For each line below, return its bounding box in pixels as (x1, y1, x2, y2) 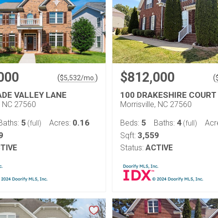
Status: (120, 143, 144, 152)
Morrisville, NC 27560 (120, 100, 192, 109)
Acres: (49, 118, 73, 127)
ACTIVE (145, 143, 173, 152)
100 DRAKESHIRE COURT (120, 90, 217, 100)
